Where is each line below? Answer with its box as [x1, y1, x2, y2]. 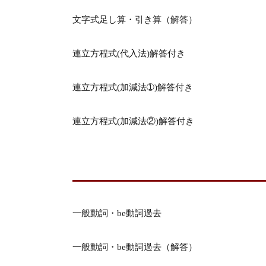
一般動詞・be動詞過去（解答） [72, 242, 197, 252]
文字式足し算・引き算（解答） [72, 15, 197, 24]
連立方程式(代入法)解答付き [72, 49, 185, 58]
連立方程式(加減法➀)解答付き [72, 83, 193, 92]
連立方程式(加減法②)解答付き [72, 116, 194, 126]
